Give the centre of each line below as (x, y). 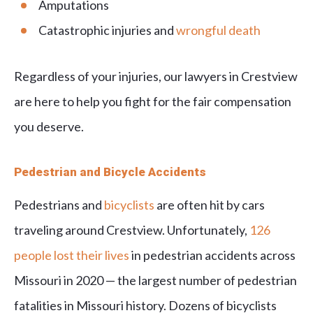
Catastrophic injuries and (107, 30)
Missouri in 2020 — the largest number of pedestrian (155, 281)
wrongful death (218, 30)
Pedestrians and (59, 205)
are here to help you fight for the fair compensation (153, 102)
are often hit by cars (210, 205)
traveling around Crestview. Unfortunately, (132, 230)
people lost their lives (73, 255)
